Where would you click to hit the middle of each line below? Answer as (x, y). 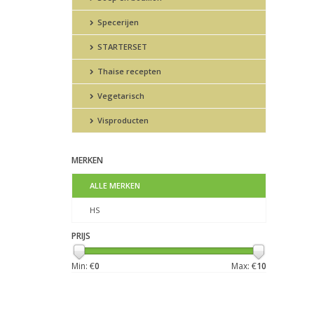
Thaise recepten (128, 71)
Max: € (244, 266)
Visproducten (122, 121)
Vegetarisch (120, 96)
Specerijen (117, 22)
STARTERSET (121, 47)
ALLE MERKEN (115, 186)
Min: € (83, 266)
